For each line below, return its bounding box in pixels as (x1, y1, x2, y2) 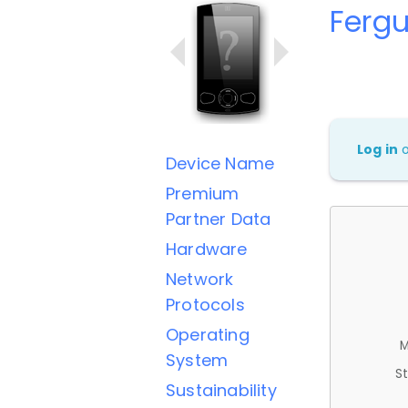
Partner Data (166, 208, 271, 230)
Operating (166, 323, 250, 346)
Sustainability (166, 379, 277, 402)
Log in (357, 139, 399, 158)
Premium (166, 182, 240, 205)
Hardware (166, 238, 248, 260)
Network (166, 268, 234, 291)
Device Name (166, 152, 275, 175)
